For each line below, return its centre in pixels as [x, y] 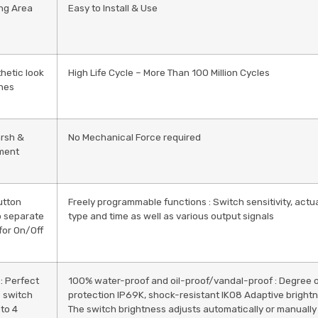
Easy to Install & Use [113, 7]
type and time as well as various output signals [171, 215]
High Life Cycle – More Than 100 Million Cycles [169, 72]
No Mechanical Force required [135, 137]
